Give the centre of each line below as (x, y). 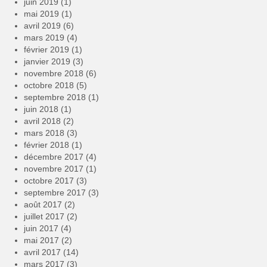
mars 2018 (44, 133)
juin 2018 (41, 109)
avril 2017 (42, 252)
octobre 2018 (49, 86)
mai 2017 (41, 240)
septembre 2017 (55, 193)
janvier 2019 (47, 62)
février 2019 (46, 50)
